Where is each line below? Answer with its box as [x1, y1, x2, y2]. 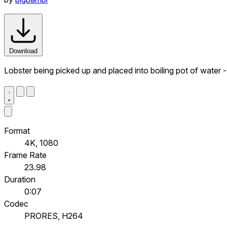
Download [9, 47, 37, 55]
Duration [4, 174, 35, 184]
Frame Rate [4, 149, 47, 160]
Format [4, 125, 30, 136]
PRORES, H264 [24, 210, 83, 221]
